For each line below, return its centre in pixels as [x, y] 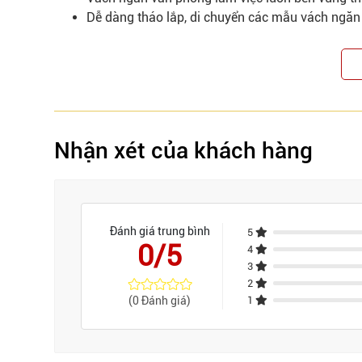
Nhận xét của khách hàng [183, 151]
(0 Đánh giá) [160, 301]
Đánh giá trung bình [160, 232]
